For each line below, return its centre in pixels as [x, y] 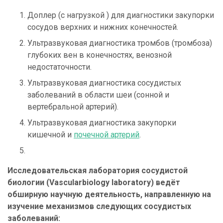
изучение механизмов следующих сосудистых [99, 207]
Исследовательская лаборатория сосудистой [98, 171]
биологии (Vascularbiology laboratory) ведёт [94, 183]
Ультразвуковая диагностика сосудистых [104, 83]
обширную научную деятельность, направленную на [109, 195]
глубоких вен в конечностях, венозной [100, 55]
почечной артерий [107, 135]
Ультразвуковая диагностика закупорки [102, 123]
